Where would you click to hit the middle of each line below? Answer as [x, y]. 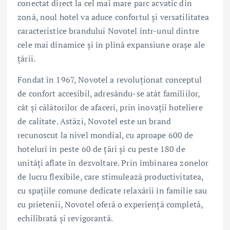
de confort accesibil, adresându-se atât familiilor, [109, 94]
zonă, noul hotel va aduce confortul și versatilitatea [113, 17]
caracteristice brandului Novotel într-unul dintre [108, 31]
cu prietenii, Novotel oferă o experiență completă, [110, 205]
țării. [26, 59]
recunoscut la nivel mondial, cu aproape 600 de [106, 135]
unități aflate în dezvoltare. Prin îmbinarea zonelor [113, 163]
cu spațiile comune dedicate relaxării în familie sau [112, 191]
